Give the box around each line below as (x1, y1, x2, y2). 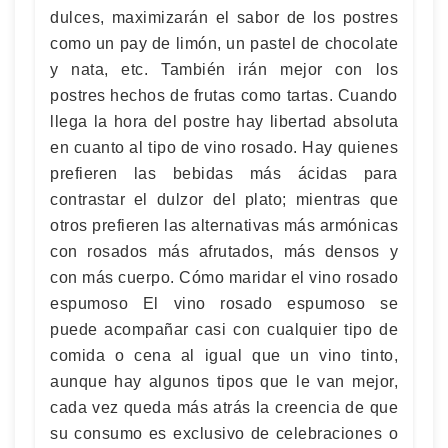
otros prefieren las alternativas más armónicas (50, 217, 398, 234)
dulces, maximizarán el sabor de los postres (50, 9, 398, 26)
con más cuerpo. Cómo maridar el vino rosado (50, 269, 398, 286)
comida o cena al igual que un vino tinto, (50, 347, 398, 364)
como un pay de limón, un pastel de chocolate (50, 35, 398, 52)
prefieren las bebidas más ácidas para (50, 165, 398, 182)
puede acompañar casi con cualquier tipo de (50, 321, 398, 338)
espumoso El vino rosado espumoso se (50, 295, 398, 312)
